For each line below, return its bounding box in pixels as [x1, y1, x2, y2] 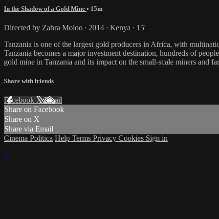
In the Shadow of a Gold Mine [4, 4, 87, 12]
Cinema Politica [4, 134, 53, 143]
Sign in [146, 134, 168, 143]
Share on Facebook [4, 105, 64, 114]
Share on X [4, 115, 40, 124]
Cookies [118, 134, 146, 143]
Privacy [93, 134, 118, 143]
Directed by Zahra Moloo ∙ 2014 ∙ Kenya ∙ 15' [4, 23, 146, 32]
